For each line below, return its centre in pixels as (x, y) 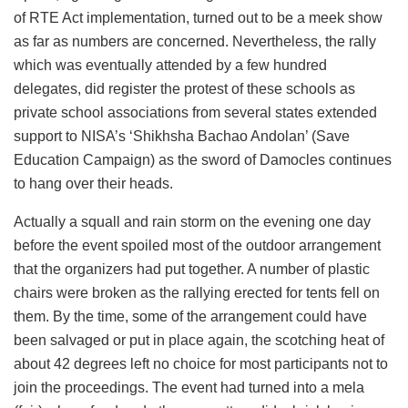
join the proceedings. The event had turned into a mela (189, 387)
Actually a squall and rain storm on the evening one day (192, 221)
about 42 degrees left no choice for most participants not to (201, 363)
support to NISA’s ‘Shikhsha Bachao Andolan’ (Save (182, 136)
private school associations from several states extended (195, 112)
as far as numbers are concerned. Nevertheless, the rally (195, 41)
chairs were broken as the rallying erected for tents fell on (197, 292)
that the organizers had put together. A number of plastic (192, 269)
